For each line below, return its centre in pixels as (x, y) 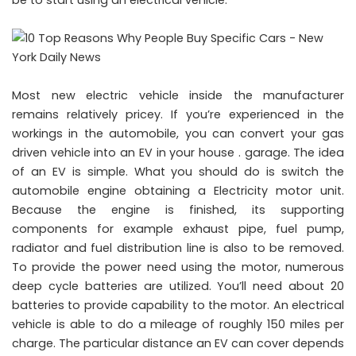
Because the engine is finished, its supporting (178, 209)
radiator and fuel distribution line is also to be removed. (178, 248)
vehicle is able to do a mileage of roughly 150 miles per (178, 324)
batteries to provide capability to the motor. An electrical (178, 305)
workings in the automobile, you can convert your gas (178, 133)
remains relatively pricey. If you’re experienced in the (178, 114)
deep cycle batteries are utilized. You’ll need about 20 (178, 286)
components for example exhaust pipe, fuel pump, (178, 228)
